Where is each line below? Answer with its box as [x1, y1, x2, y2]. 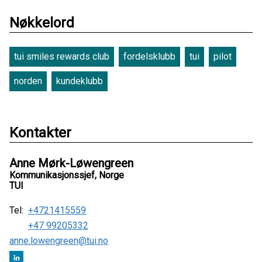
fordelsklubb [123, 51, 175, 63]
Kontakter [9, 125, 71, 142]
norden [14, 75, 42, 87]
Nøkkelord [9, 15, 74, 32]
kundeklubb [56, 75, 103, 87]
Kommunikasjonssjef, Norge [9, 170, 124, 181]
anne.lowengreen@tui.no [9, 235, 108, 247]
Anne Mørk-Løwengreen [9, 156, 133, 171]
